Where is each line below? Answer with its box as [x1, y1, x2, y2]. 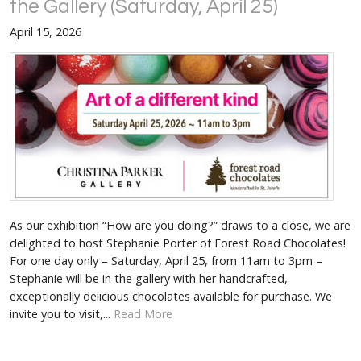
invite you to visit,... [10, 306, 114, 322]
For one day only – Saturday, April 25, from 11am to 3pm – [10, 253, 322, 269]
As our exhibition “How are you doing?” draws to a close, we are [10, 218, 351, 234]
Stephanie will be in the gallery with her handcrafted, [10, 271, 288, 287]
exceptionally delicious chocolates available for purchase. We [10, 288, 332, 305]
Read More [114, 306, 172, 322]
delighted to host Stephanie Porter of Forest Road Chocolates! [10, 235, 346, 251]
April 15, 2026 [10, 24, 81, 40]
